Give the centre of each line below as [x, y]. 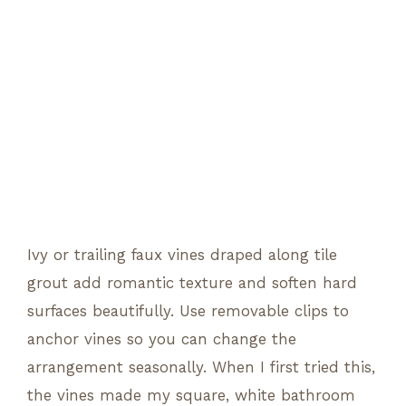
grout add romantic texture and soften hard [192, 282]
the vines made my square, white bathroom [191, 395]
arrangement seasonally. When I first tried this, [201, 367]
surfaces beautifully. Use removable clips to [188, 310]
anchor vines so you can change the [162, 338]
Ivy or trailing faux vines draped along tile [182, 254]
